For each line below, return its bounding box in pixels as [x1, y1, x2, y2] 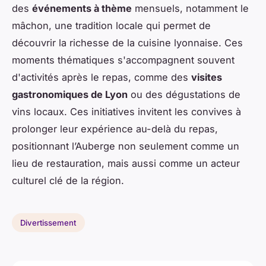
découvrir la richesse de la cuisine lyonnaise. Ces [12, 36, 243, 49]
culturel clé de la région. [12, 174, 124, 186]
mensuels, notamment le [132, 2, 249, 14]
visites [191, 71, 222, 83]
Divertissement [20, 217, 77, 227]
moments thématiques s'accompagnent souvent [12, 53, 235, 66]
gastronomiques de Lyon [12, 88, 128, 100]
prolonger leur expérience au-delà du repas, [12, 122, 218, 135]
